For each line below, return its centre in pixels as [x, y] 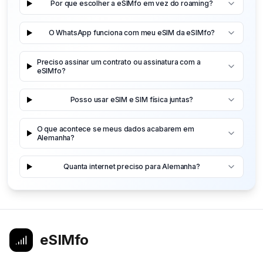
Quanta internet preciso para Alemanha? [132, 167]
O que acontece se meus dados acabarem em [115, 129]
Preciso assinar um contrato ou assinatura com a [119, 62]
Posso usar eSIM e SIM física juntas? [132, 100]
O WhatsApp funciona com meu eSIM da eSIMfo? [132, 33]
